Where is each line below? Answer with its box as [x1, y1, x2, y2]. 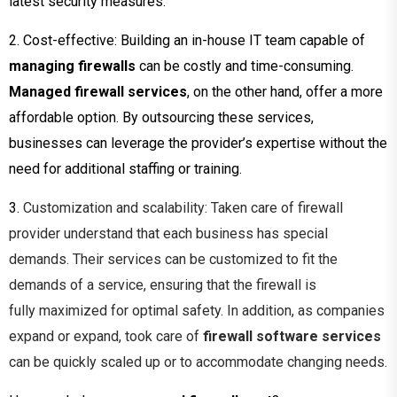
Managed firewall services [9, 82, 187, 100]
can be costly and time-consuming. [136, 57, 354, 74]
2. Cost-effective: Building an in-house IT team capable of [9, 31, 365, 49]
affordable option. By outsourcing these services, [9, 108, 314, 126]
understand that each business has [64, 224, 279, 242]
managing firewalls [9, 57, 136, 74]
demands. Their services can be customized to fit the [9, 250, 338, 268]
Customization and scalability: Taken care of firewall [23, 198, 343, 216]
